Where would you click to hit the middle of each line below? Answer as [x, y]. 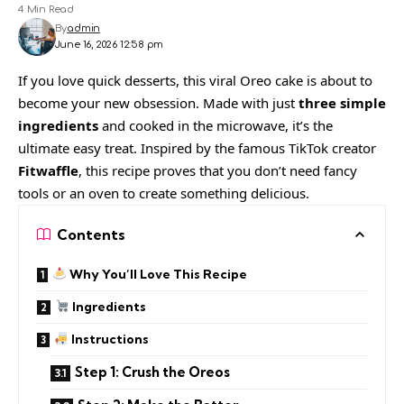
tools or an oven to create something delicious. [164, 193]
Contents [91, 234]
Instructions [108, 339]
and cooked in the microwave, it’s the [216, 125]
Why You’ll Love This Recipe [156, 274]
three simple [342, 102]
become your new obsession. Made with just [158, 102]
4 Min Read [46, 9]
